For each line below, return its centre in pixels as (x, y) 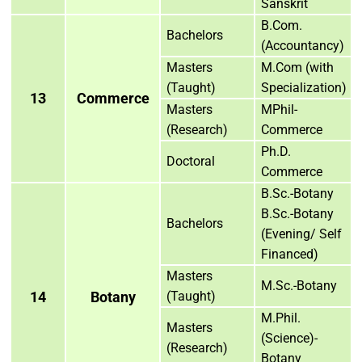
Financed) (290, 254)
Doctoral (191, 161)
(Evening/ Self (301, 234)
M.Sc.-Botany (299, 285)
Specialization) (304, 87)
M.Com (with (297, 67)
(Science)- (289, 338)
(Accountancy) (303, 45)
